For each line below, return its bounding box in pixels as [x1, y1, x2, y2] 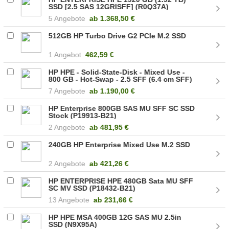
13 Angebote [49, 195, 90, 204]
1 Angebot [49, 50, 82, 59]
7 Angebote [49, 86, 86, 95]
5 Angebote [49, 14, 86, 22]
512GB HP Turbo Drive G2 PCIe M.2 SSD [49, 31, 187, 40]
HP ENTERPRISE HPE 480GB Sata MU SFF [49, 176, 194, 185]
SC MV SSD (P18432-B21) [49, 184, 136, 192]
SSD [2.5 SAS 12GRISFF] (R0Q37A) [49, 2, 169, 11]
